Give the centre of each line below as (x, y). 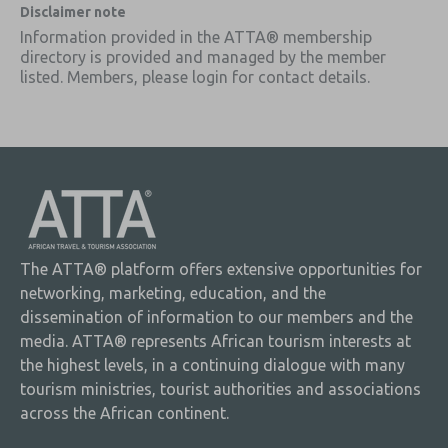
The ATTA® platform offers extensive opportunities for (221, 268)
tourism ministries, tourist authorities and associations (220, 388)
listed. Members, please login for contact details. (195, 76)
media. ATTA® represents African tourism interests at (215, 340)
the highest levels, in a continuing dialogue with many (212, 364)
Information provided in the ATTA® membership (196, 36)
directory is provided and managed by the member (203, 56)
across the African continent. (124, 412)
